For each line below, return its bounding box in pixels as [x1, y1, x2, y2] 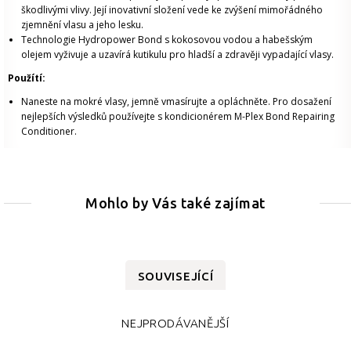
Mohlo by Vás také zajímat [85, 194, 266, 211]
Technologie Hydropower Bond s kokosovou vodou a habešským [21, 32, 313, 46]
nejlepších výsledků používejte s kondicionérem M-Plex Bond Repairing [21, 109, 335, 123]
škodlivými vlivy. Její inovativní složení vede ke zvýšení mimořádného [21, 2, 323, 16]
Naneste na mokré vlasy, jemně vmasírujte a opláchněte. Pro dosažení [21, 94, 331, 108]
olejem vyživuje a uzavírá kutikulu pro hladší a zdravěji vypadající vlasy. [21, 47, 334, 61]
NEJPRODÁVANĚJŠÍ [121, 316, 230, 330]
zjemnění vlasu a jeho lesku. [21, 17, 143, 31]
